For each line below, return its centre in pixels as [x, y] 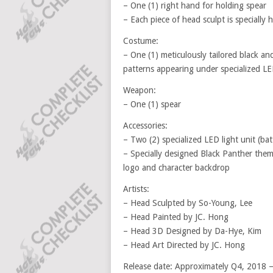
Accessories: [145, 126]
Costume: [141, 41]
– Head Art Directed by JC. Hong [184, 245]
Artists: [136, 189]
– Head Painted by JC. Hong [176, 217]
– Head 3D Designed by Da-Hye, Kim [192, 231]
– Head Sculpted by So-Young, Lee [188, 203]
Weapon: [140, 90]
